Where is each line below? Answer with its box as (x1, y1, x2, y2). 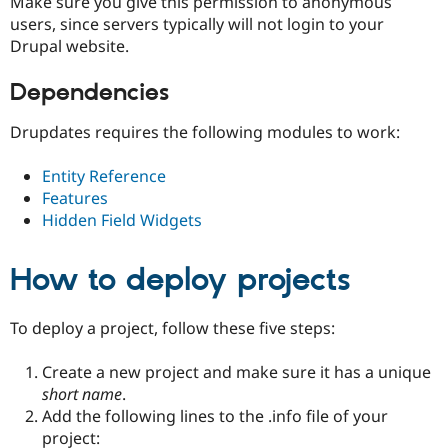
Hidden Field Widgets (42, 208, 202, 231)
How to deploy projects (10, 260, 351, 301)
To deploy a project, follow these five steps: (10, 317, 335, 340)
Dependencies (10, 78, 169, 109)
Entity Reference (42, 164, 166, 187)
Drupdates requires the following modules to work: (10, 120, 400, 143)
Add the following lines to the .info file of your (42, 405, 388, 428)
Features (42, 186, 108, 209)
